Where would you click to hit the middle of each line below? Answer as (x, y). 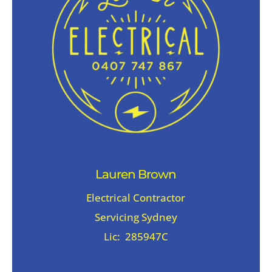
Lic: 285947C (136, 237)
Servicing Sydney (136, 217)
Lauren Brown (136, 175)
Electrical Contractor (136, 198)
